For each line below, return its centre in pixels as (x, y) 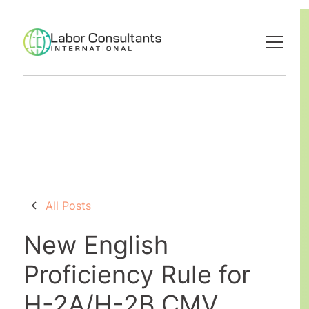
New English (96, 245)
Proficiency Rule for (137, 274)
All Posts (68, 205)
